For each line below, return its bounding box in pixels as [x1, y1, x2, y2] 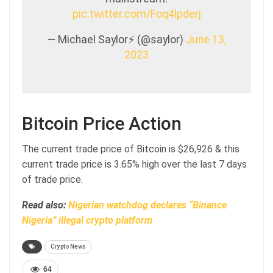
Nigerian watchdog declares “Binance [68, 199, 227, 211]
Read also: [22, 199, 68, 211]
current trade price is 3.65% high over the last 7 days [22, 158, 247, 170]
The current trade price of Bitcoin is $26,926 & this [22, 143, 239, 155]
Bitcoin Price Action [22, 112, 182, 134]
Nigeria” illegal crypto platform [22, 214, 152, 226]
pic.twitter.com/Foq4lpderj [72, 7, 201, 20]
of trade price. [22, 173, 85, 185]
